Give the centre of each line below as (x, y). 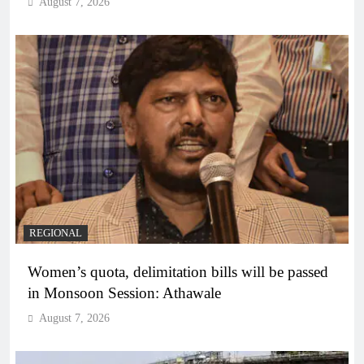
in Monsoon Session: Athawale (124, 292)
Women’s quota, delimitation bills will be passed (178, 271)
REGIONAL (56, 233)
